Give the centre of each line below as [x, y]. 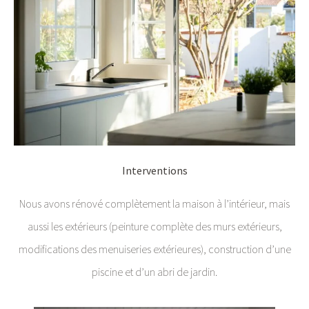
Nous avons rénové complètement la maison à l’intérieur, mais [154, 203]
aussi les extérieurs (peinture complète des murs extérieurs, [154, 226]
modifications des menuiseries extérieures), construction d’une [154, 249]
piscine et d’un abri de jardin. [154, 271]
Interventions [154, 171]
